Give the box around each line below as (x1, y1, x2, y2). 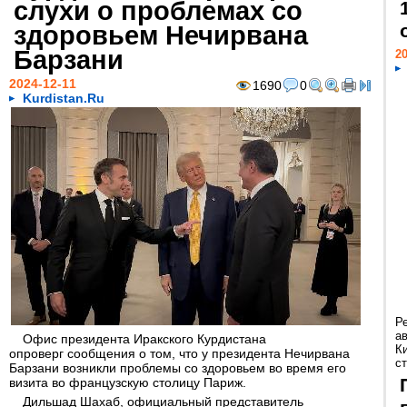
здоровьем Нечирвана (14, 20, 308, 50)
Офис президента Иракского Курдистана (23, 332, 266, 346)
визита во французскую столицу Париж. (9, 375, 246, 390)
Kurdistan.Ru (23, 91, 104, 105)
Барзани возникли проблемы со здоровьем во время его (9, 361, 346, 375)
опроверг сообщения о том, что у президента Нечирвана (9, 346, 350, 361)
